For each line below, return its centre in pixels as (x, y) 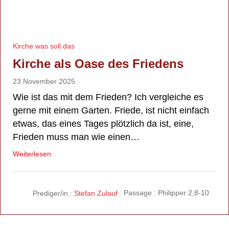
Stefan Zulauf (96, 193)
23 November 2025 (44, 81)
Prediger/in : (52, 193)
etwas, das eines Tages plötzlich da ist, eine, (103, 123)
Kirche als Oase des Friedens (98, 63)
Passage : (140, 193)
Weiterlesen (32, 154)
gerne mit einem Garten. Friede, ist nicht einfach (111, 110)
